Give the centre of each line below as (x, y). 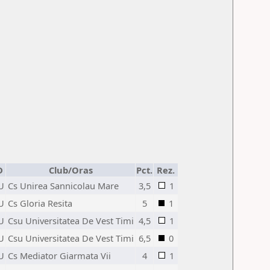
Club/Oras (71, 170)
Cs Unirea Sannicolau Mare (63, 186)
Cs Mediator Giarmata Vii (59, 256)
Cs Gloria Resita (40, 203)
